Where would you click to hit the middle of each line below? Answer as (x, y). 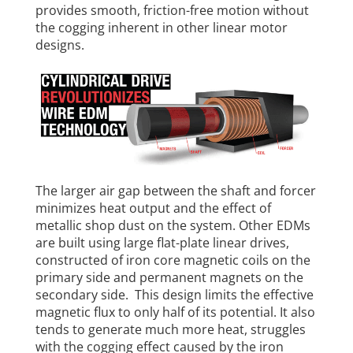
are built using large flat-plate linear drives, (162, 242)
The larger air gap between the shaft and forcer (175, 190)
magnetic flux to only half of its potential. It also (175, 312)
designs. (59, 45)
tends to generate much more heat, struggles (170, 329)
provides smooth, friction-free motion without (172, 10)
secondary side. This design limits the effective (174, 294)
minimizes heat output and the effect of (153, 208)
